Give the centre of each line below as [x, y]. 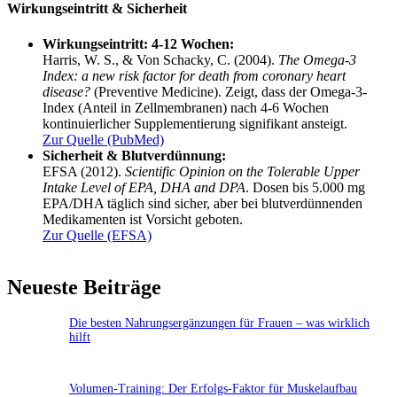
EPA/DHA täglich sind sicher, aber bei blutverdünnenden [202, 203]
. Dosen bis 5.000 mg [305, 187]
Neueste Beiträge [84, 287]
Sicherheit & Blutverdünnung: [134, 155]
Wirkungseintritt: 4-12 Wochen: [138, 43]
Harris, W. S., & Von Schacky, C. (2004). [160, 59]
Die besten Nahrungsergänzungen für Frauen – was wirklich [219, 323]
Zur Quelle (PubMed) [103, 139]
